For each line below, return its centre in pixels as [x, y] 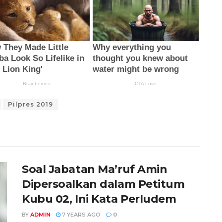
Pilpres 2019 [30, 105]
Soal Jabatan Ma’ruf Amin [95, 169]
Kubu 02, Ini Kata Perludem [99, 199]
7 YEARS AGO [81, 214]
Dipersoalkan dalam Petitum [103, 184]
